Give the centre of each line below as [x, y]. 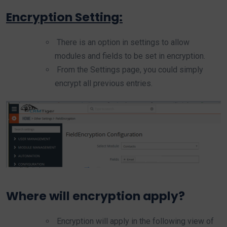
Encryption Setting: [64, 17]
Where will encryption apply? [96, 196]
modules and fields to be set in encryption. [130, 56]
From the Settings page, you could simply [129, 69]
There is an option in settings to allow [122, 42]
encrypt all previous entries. [104, 83]
